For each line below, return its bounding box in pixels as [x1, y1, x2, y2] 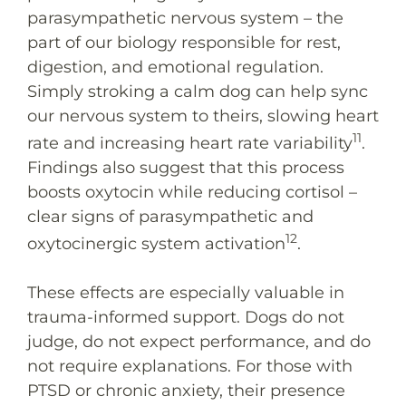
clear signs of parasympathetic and [27, 206, 314, 227]
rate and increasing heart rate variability [27, 132, 353, 153]
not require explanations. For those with [27, 355, 353, 376]
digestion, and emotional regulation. [27, 56, 324, 77]
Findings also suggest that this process [27, 157, 344, 178]
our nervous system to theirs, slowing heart [27, 105, 379, 126]
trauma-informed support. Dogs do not [27, 306, 344, 327]
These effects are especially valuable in [27, 282, 344, 303]
